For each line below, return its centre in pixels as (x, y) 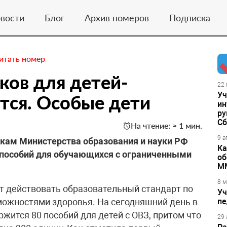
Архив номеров (117, 17)
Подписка (190, 17)
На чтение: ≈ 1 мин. (166, 125)
